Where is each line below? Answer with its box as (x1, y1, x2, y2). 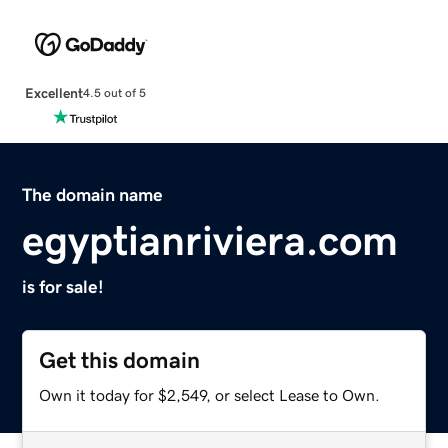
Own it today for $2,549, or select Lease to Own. (39, 386, 381, 403)
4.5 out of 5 (82, 87, 146, 100)
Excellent (24, 85, 83, 100)
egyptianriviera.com (22, 219, 399, 262)
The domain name (22, 185, 164, 204)
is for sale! (22, 277, 105, 296)
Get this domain (39, 348, 201, 372)
